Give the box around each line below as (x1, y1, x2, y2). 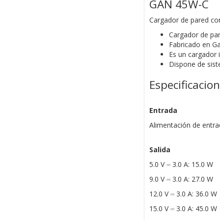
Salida (149, 145, 170, 155)
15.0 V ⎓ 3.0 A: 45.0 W (149, 204, 217, 214)
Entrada (149, 106, 177, 115)
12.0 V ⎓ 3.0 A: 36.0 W (149, 189, 217, 199)
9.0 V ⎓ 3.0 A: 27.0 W (149, 174, 213, 184)
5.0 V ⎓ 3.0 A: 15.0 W (149, 160, 213, 169)
